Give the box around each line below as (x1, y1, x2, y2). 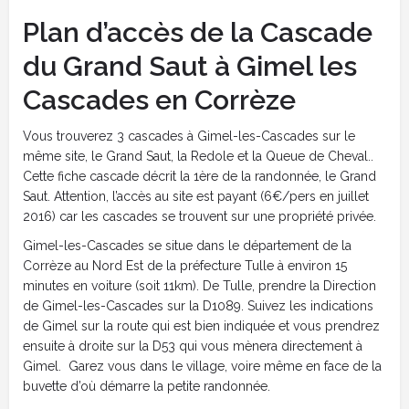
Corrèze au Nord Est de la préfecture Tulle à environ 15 (23, 257, 347, 273)
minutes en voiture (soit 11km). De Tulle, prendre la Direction (23, 278, 376, 293)
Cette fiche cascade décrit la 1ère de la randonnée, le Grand (23, 168, 376, 184)
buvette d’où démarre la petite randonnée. (23, 378, 270, 393)
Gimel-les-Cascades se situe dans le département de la (23, 237, 351, 253)
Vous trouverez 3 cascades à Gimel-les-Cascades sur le (23, 128, 355, 143)
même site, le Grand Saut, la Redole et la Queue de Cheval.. (23, 148, 373, 163)
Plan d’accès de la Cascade (23, 16, 372, 48)
